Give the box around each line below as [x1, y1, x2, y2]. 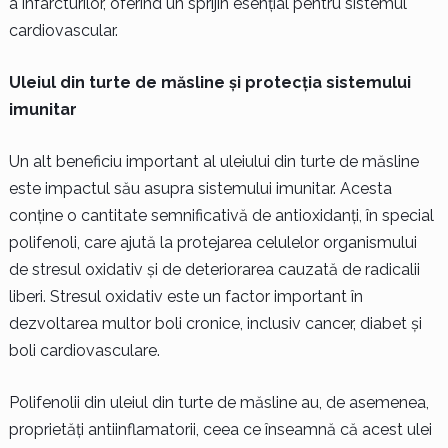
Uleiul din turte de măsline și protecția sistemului [8, 72, 411, 92]
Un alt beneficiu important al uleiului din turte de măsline [8, 151, 419, 171]
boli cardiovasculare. [8, 340, 160, 360]
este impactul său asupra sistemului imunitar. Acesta [8, 178, 392, 198]
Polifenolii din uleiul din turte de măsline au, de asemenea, [8, 392, 429, 412]
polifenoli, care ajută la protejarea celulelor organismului [8, 232, 417, 252]
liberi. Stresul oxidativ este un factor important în [8, 286, 363, 306]
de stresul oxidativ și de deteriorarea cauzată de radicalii [8, 259, 420, 279]
